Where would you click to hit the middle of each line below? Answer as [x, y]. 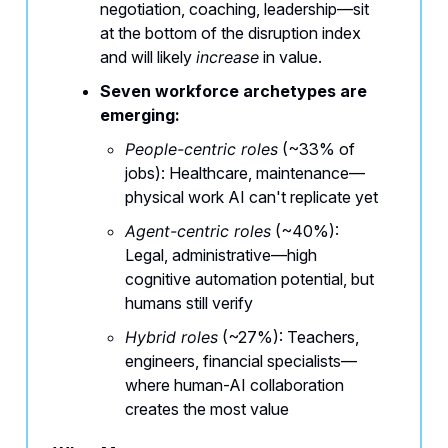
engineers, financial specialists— [241, 361]
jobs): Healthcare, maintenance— [245, 173]
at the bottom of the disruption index [230, 33]
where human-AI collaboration [234, 385]
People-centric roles [201, 149]
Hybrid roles [171, 337]
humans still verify [189, 303]
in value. [290, 57]
